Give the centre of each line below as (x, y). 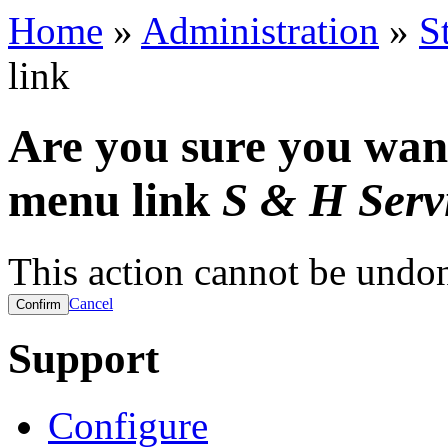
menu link (115, 200)
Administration (260, 30)
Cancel (91, 303)
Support (83, 359)
